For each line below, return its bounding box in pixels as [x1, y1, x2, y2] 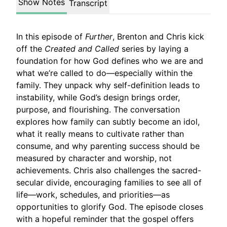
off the [16, 44, 45, 54]
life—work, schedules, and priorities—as [16, 190, 170, 200]
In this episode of [16, 31, 85, 42]
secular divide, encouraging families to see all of [16, 177, 202, 187]
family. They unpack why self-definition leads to [16, 80, 200, 90]
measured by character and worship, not [16, 153, 172, 163]
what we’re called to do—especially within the [16, 68, 193, 78]
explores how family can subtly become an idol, [16, 117, 200, 127]
